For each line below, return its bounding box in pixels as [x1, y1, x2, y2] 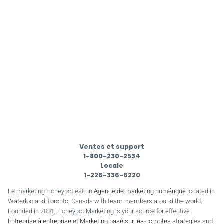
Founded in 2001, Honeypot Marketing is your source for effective [8, 207, 190, 215]
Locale [100, 161, 123, 170]
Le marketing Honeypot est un [8, 187, 94, 195]
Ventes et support [79, 142, 144, 151]
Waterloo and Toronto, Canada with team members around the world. [8, 197, 202, 205]
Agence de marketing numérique [94, 187, 186, 195]
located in [186, 187, 215, 195]
